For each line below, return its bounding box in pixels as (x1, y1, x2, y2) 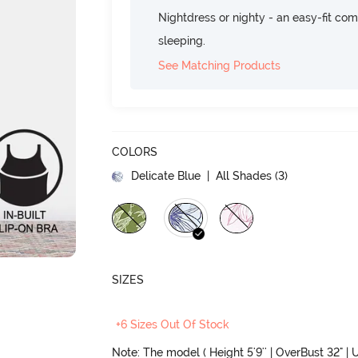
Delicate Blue (131, 169, 201, 182)
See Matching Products (158, 58, 281, 72)
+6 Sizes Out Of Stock (116, 317, 230, 331)
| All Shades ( (204, 169, 279, 182)
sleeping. (158, 34, 206, 47)
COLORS (112, 145, 158, 158)
